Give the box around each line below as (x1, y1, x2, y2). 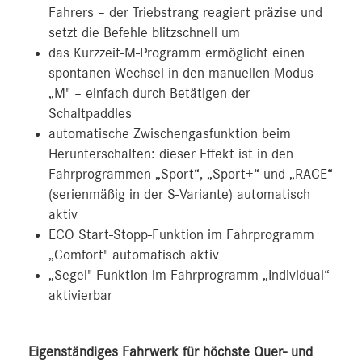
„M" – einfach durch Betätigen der (48, 86, 250, 101)
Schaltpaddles (48, 106, 132, 121)
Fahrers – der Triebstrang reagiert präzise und (48, 5, 322, 20)
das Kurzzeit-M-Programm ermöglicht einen (48, 45, 305, 61)
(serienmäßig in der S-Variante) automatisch (48, 187, 310, 202)
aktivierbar (48, 288, 112, 303)
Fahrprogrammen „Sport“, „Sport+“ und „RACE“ (48, 166, 333, 182)
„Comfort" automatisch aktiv (48, 247, 219, 263)
